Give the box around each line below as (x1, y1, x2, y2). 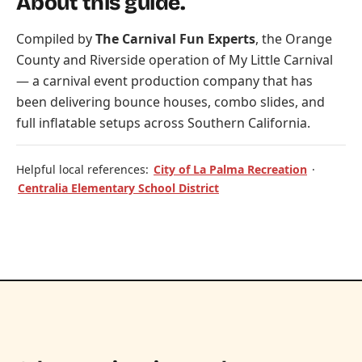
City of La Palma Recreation (154, 162, 307, 178)
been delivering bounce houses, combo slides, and (16, 93, 325, 112)
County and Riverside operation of (16, 51, 229, 69)
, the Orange (255, 30, 332, 48)
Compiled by (16, 30, 95, 48)
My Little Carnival (229, 51, 333, 69)
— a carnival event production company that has (16, 72, 313, 90)
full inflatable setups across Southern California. (16, 114, 310, 133)
